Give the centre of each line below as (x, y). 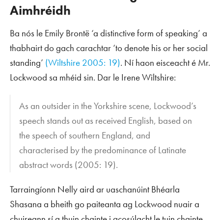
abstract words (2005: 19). (69, 165)
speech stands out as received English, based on (106, 121)
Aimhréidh (40, 10)
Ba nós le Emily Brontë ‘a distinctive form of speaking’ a (109, 33)
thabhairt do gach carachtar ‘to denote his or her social (109, 48)
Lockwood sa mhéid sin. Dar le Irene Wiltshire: (93, 77)
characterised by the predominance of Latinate (103, 150)
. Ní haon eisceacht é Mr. (165, 62)
